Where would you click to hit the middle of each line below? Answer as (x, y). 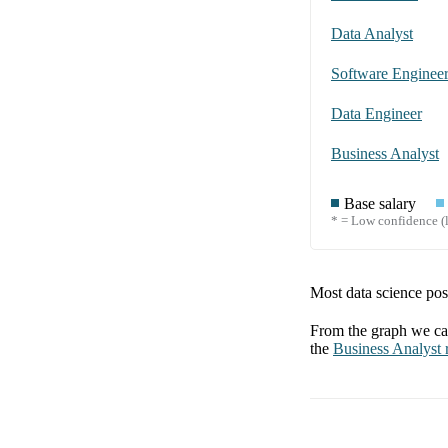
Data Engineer (376, 113)
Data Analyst (372, 33)
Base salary (380, 203)
